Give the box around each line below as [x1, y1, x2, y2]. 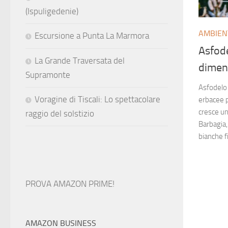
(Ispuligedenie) [25, 6, 78, 16]
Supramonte [25, 70, 70, 80]
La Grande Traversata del [35, 55, 125, 66]
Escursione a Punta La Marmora [35, 31, 149, 41]
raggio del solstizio [25, 108, 94, 119]
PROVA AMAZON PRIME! [25, 179, 115, 189]
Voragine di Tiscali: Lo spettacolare [35, 94, 160, 104]
